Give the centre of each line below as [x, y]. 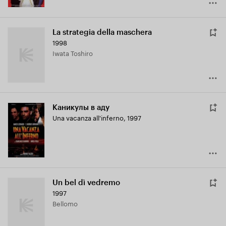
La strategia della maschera [102, 33]
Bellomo [67, 203]
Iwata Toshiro [74, 53]
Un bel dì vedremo [86, 183]
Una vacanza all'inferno [88, 117]
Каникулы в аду [81, 108]
